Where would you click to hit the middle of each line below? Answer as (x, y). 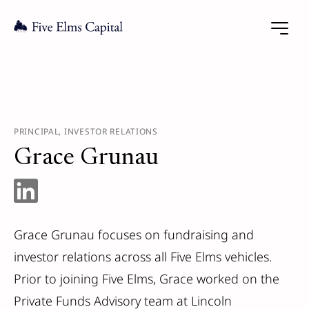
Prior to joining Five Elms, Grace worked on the (147, 279)
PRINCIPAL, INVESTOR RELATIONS (86, 131)
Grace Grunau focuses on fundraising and (134, 235)
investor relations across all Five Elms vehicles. (143, 257)
